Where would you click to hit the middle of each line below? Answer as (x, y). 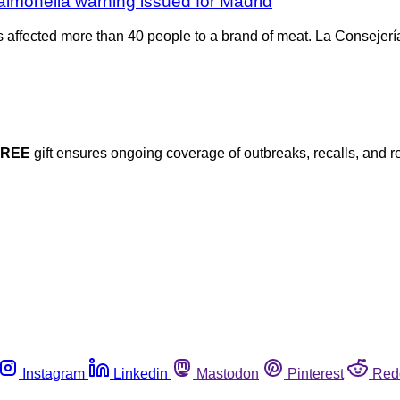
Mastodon (228, 374)
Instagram (54, 374)
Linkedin (141, 374)
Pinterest (316, 374)
